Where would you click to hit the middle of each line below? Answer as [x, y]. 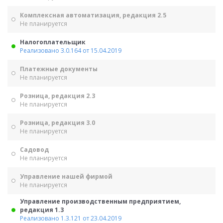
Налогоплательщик [53, 42]
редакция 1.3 [42, 210]
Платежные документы [59, 69]
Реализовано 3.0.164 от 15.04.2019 [71, 51]
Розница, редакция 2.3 [57, 96]
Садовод [34, 150]
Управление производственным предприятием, [100, 201]
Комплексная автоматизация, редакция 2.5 [93, 15]
